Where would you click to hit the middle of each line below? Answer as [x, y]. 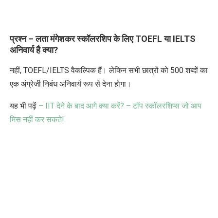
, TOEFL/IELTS [45, 71]
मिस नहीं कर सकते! [37, 120]
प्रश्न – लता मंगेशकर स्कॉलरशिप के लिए [73, 39]
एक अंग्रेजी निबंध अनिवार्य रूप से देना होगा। [71, 84]
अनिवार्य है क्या [32, 50]
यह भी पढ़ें [24, 106]
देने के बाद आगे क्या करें [88, 106]
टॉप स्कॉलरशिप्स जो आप [167, 106]
